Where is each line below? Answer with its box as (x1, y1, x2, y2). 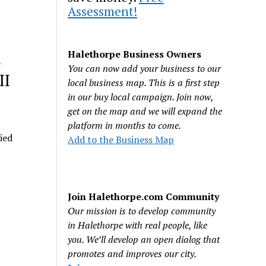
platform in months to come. (68, 119, 182, 132)
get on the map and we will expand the (68, 104, 223, 118)
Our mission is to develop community (68, 204, 216, 217)
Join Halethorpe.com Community (68, 190, 220, 203)
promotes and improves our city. (68, 247, 197, 260)
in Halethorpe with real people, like (68, 218, 208, 232)
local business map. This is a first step (68, 76, 220, 89)
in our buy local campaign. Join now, (68, 90, 214, 103)
